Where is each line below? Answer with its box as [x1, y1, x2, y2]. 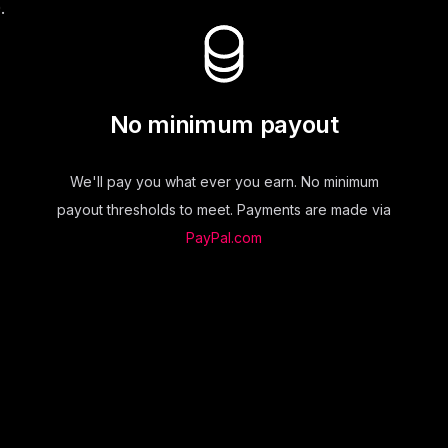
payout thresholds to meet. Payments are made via [57, 201, 391, 219]
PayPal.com [186, 229, 262, 247]
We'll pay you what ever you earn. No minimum [69, 173, 379, 191]
